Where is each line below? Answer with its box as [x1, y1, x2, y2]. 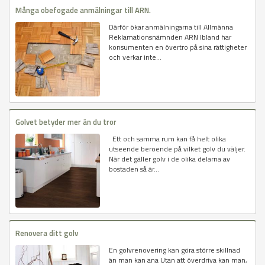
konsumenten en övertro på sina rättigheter [109, 41, 247, 53]
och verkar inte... [109, 51, 162, 63]
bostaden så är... [109, 163, 160, 174]
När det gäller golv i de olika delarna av [109, 153, 231, 164]
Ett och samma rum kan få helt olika [109, 132, 227, 144]
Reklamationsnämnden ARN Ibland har [109, 31, 232, 43]
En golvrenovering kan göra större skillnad [109, 244, 241, 256]
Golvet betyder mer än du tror [15, 115, 117, 128]
